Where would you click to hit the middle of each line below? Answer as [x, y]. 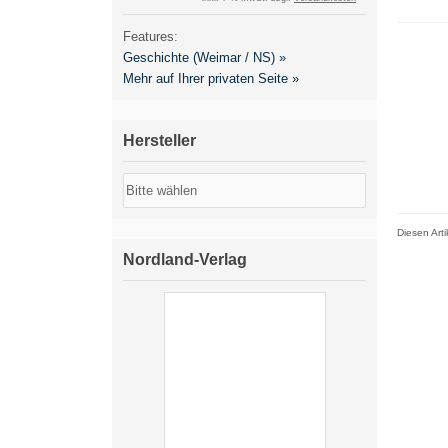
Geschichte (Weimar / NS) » [204, 57]
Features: [150, 36]
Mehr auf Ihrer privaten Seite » [211, 78]
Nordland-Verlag [185, 259]
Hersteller [159, 140]
